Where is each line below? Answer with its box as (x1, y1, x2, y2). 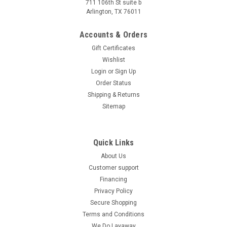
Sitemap (102, 103, 125, 110)
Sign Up (115, 68, 136, 75)
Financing (100, 176, 127, 183)
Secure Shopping (90, 199, 137, 207)
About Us (101, 153, 126, 160)
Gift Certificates (92, 45, 135, 52)
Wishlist (102, 56, 125, 64)
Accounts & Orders (79, 30, 148, 40)
